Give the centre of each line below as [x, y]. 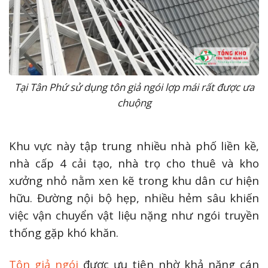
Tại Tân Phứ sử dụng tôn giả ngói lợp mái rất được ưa [134, 87]
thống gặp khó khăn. [64, 232]
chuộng [134, 103]
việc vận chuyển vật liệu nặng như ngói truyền [134, 215]
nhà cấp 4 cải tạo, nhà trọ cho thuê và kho [134, 163]
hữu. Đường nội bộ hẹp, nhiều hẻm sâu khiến [134, 197]
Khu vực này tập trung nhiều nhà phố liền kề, [134, 145]
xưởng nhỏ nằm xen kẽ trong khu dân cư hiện [134, 180]
